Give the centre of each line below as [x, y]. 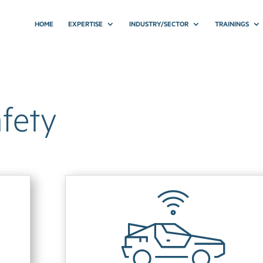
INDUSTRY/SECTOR [159, 24]
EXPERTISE [86, 24]
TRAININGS [232, 24]
